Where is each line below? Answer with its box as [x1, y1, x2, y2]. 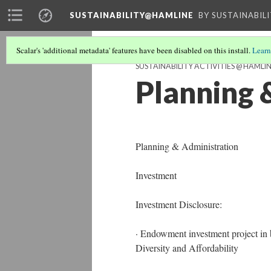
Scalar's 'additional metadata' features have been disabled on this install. [16, 45, 252, 56]
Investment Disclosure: [135, 198, 222, 211]
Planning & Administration [135, 140, 238, 152]
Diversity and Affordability [135, 241, 238, 254]
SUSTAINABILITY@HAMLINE [70, 10, 194, 20]
